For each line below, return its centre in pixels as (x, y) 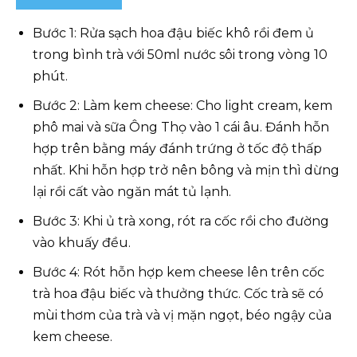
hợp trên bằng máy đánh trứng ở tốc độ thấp (177, 149)
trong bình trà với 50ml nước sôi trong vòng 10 (180, 55)
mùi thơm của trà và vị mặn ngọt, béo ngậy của (182, 315)
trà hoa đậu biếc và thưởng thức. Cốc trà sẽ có (178, 294)
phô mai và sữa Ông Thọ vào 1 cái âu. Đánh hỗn (181, 127)
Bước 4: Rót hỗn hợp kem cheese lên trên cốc (178, 272)
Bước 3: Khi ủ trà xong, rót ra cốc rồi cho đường (181, 221)
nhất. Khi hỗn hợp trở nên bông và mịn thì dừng (186, 170)
